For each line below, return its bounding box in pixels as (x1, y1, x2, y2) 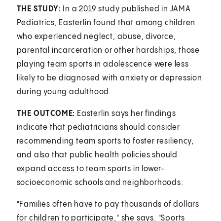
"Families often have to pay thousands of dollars (16, 200, 200, 209)
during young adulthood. (16, 87, 112, 96)
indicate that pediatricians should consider (16, 123, 181, 132)
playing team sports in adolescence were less (16, 60, 189, 69)
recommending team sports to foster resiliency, (16, 137, 194, 146)
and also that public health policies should (16, 150, 178, 159)
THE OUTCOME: (16, 109, 75, 118)
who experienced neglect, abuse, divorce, (16, 32, 176, 41)
